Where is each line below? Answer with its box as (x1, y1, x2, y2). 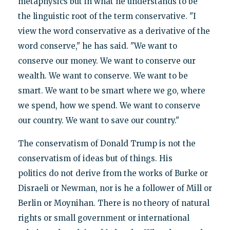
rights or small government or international (17, 213, 189, 223)
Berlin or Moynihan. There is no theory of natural (17, 198, 209, 208)
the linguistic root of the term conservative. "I (17, 11, 196, 21)
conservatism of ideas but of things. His (17, 153, 172, 163)
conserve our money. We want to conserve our (17, 55, 196, 66)
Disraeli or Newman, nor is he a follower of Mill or (17, 183, 212, 193)
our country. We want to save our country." (17, 115, 179, 125)
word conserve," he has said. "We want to (17, 41, 177, 51)
